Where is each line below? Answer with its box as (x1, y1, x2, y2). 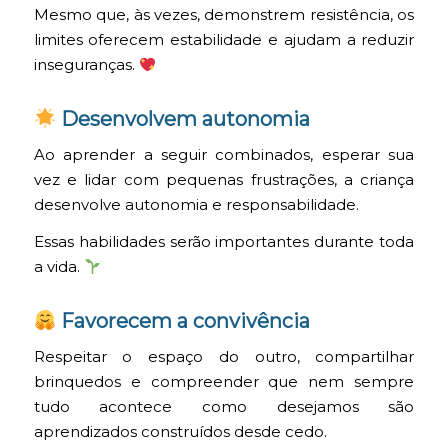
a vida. (33, 258, 84, 277)
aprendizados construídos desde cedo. (33, 423, 327, 442)
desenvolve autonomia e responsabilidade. (33, 195, 359, 214)
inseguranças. (33, 56, 139, 75)
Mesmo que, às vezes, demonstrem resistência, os (33, 6, 415, 25)
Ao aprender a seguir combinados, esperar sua (33, 145, 415, 164)
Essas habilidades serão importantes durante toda (33, 233, 415, 252)
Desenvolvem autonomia (56, 107, 311, 132)
